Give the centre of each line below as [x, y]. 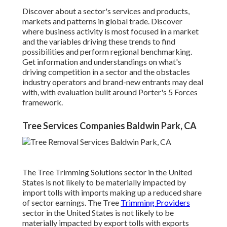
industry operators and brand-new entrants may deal [113, 82]
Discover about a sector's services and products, [106, 11]
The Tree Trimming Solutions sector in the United [107, 172]
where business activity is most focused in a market [110, 31]
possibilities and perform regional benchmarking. [107, 52]
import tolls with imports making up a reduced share [112, 193]
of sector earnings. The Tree [71, 203]
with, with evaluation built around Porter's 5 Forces [110, 92]
